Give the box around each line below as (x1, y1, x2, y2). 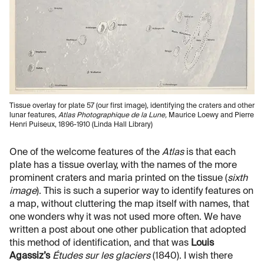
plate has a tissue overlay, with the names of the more (9, 160, 237, 170)
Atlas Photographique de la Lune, (58, 111, 169, 119)
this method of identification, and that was (9, 238, 191, 248)
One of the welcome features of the (9, 147, 162, 157)
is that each (184, 147, 236, 157)
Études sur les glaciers (52, 251, 150, 261)
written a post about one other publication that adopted (9, 225, 246, 235)
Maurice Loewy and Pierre (169, 111, 254, 119)
